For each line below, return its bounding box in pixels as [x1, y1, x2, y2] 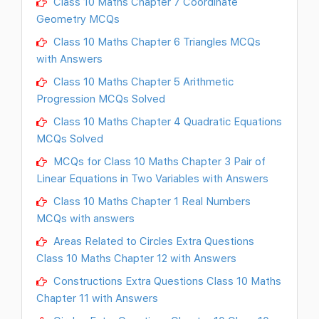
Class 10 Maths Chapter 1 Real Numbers [51, 194, 251, 208]
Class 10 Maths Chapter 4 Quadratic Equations [51, 115, 282, 128]
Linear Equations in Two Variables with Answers [36, 172, 268, 185]
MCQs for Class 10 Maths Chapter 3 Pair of [51, 155, 266, 168]
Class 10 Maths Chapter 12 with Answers [36, 251, 236, 265]
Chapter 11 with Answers [36, 291, 158, 305]
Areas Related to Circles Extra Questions [51, 234, 254, 248]
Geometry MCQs [36, 12, 120, 25]
